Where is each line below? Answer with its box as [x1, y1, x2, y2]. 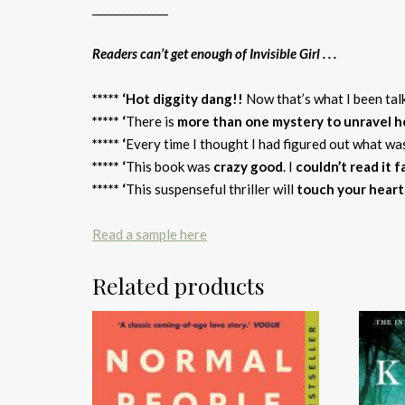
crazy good [213, 157, 283, 174]
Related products [92, 269, 265, 300]
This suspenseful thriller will [126, 180, 297, 197]
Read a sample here [92, 225, 207, 242]
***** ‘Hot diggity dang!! [92, 89, 243, 107]
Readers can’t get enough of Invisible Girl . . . [92, 44, 336, 61]
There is [126, 112, 177, 129]
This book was [126, 157, 213, 174]
